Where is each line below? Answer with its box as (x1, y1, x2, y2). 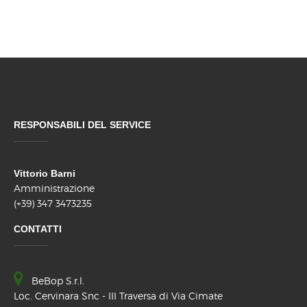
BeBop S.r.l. (32, 275, 84, 287)
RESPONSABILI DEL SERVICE (14, 119, 151, 131)
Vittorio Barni (14, 168, 75, 180)
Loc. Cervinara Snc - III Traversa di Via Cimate (14, 290, 223, 302)
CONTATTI (14, 223, 62, 235)
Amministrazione (14, 182, 95, 195)
